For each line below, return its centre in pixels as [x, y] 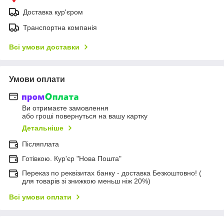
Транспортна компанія [60, 27]
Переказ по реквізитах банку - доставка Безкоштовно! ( [112, 173]
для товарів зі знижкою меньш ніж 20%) [86, 181]
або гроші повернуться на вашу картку [85, 116]
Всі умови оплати [40, 197]
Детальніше [43, 128]
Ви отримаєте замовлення [65, 108]
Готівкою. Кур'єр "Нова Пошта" [72, 159]
